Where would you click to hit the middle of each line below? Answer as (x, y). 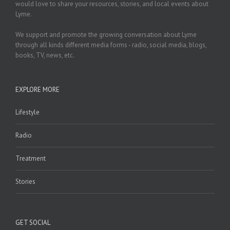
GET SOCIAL (33, 223)
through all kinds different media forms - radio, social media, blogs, (111, 45)
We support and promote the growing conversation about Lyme (106, 35)
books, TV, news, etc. (45, 55)
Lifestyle (27, 112)
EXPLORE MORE (37, 90)
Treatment (31, 159)
